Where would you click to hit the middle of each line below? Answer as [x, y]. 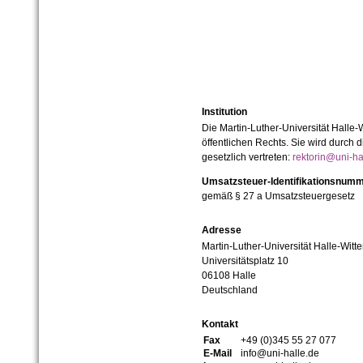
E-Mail [217, 354]
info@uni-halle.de [280, 354]
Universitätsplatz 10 [245, 261]
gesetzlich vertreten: [247, 158]
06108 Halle [228, 276]
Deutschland [229, 290]
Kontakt [220, 325]
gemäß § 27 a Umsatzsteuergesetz [278, 196]
